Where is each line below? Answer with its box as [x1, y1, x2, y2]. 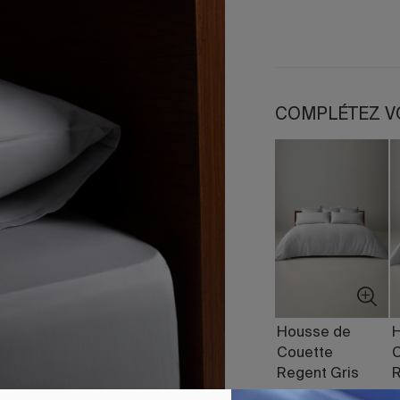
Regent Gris [277, 367, 360, 381]
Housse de [277, 326, 352, 340]
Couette [277, 346, 334, 361]
